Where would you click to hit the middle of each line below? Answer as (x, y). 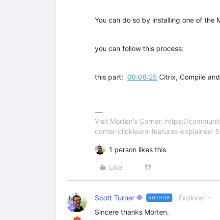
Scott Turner (115, 198)
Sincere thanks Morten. (132, 212)
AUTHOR (159, 198)
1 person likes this (137, 150)
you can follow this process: (140, 48)
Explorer (192, 198)
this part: (111, 77)
